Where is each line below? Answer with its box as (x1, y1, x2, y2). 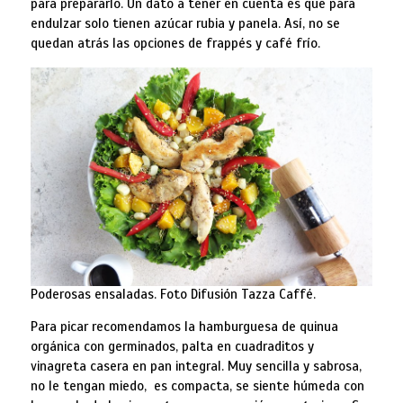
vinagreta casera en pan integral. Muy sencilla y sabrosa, (30, 357, 362, 374)
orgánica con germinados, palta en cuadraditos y (30, 337, 314, 354)
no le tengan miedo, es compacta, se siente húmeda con (30, 377, 364, 394)
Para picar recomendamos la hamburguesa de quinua (30, 318, 338, 335)
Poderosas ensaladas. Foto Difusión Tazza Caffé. (30, 285, 316, 302)
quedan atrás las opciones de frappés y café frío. (30, 34, 320, 51)
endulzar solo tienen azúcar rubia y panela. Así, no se (30, 14, 340, 31)
